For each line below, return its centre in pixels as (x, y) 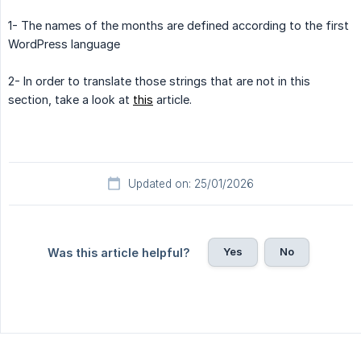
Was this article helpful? (118, 252)
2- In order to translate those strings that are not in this (159, 81)
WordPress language (64, 44)
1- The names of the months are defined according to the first (178, 25)
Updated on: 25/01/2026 (191, 183)
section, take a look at (71, 99)
